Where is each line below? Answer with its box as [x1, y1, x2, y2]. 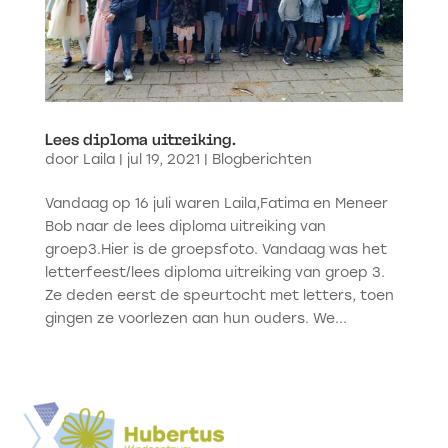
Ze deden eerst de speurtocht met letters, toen [44, 287, 394, 305]
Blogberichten [211, 151, 312, 169]
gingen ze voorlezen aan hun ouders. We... [44, 310, 347, 328]
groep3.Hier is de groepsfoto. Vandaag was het [44, 241, 387, 259]
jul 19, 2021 [126, 151, 200, 169]
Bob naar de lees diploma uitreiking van [44, 218, 326, 236]
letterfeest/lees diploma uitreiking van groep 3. [44, 264, 385, 282]
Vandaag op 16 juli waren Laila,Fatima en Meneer [44, 195, 388, 213]
